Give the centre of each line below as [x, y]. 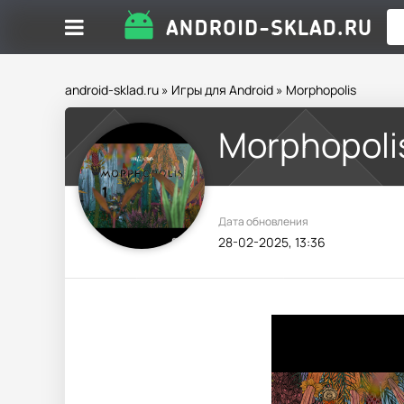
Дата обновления [263, 221]
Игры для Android [222, 90]
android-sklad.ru [112, 90]
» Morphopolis [315, 90]
